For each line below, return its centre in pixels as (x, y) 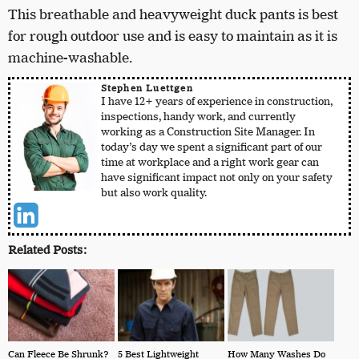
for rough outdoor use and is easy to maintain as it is (173, 36)
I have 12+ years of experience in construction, (216, 102)
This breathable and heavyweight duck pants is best (173, 15)
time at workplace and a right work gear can (210, 163)
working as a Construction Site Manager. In (208, 132)
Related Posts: (48, 250)
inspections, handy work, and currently (198, 117)
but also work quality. (153, 193)
